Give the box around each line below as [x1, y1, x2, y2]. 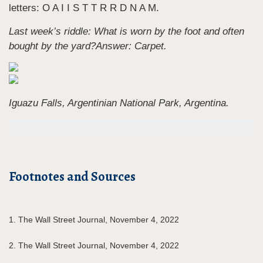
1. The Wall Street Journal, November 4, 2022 [9, 215, 179, 225]
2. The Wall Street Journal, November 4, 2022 [9, 240, 179, 250]
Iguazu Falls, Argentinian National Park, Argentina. [9, 97, 229, 109]
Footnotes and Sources [9, 167, 136, 186]
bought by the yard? [9, 40, 96, 52]
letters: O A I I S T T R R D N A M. [9, 2, 159, 14]
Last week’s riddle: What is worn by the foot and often [9, 25, 244, 37]
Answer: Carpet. [96, 40, 167, 52]
